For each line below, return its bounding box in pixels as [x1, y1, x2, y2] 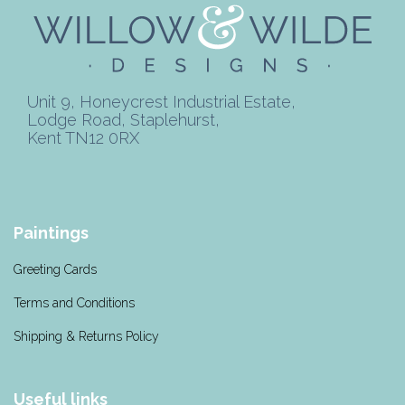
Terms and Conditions [14, 296, 135, 310]
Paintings [14, 223, 89, 242]
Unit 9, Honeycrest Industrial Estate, [27, 92, 296, 111]
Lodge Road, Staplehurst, [27, 110, 220, 129]
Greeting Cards [14, 262, 97, 277]
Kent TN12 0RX [27, 128, 139, 147]
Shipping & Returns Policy [14, 329, 159, 344]
